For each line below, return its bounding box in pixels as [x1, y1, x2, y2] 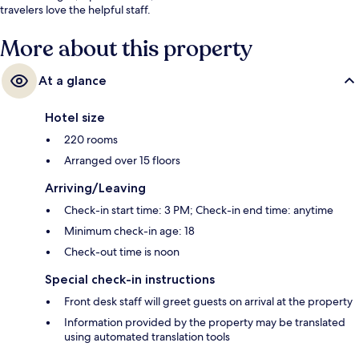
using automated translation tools [64, 329, 230, 344]
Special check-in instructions [45, 271, 215, 287]
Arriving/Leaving [45, 179, 146, 196]
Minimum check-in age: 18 [64, 223, 195, 238]
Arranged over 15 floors [64, 152, 180, 167]
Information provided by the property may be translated [64, 314, 345, 329]
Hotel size [45, 109, 105, 125]
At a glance [38, 72, 107, 88]
